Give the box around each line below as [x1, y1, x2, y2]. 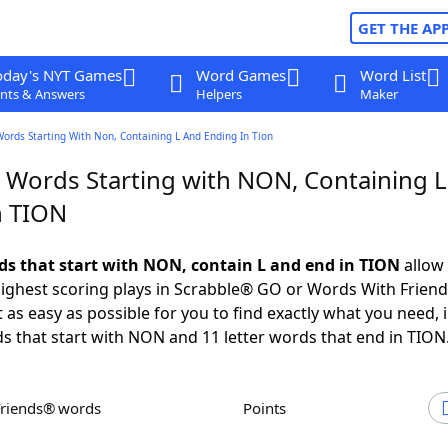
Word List [359, 65, 426, 85]
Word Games [195, 65, 286, 85]
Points [252, 398, 286, 418]
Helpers [195, 85, 242, 103]
